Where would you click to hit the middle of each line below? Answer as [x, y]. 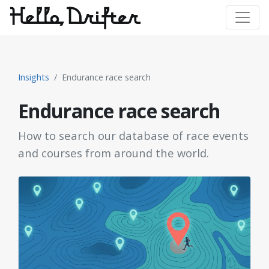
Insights [34, 77]
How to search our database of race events [133, 135]
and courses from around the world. [113, 153]
